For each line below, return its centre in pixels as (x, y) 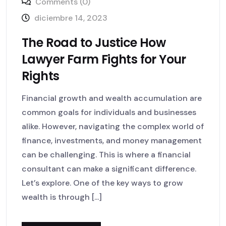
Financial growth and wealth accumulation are (112, 98)
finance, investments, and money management (112, 140)
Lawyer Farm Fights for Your (104, 59)
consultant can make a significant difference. (109, 168)
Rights (41, 76)
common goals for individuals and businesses (109, 112)
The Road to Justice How (94, 42)
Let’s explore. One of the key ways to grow (102, 183)
